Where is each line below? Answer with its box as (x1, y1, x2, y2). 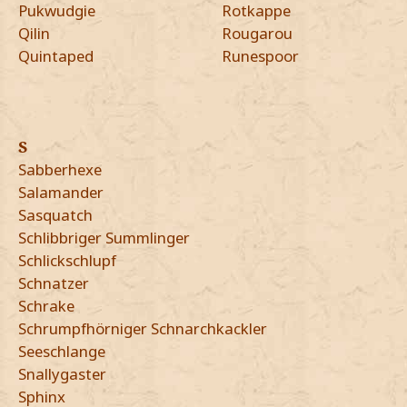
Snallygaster (18, 363, 106, 385)
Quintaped (18, 45, 94, 67)
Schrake (18, 295, 74, 317)
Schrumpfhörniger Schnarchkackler (18, 318, 267, 340)
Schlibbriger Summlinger (18, 227, 190, 249)
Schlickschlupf (18, 250, 116, 272)
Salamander (18, 182, 104, 203)
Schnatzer (18, 273, 89, 294)
